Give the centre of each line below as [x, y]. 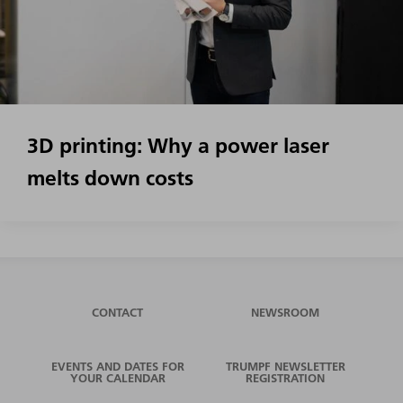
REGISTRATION [286, 377]
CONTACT [118, 312]
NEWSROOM [286, 312]
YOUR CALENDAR [117, 377]
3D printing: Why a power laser [178, 145]
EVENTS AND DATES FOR [117, 366]
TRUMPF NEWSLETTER [285, 366]
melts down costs [110, 178]
